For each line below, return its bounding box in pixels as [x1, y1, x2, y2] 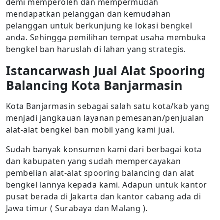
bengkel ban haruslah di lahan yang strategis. [6, 44, 186, 55]
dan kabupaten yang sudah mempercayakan [6, 156, 181, 166]
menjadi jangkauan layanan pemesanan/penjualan [6, 112, 204, 123]
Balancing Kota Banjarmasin [6, 77, 183, 93]
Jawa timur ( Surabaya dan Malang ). [6, 203, 148, 214]
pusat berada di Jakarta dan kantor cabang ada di [6, 191, 201, 202]
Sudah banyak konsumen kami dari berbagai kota [6, 144, 202, 155]
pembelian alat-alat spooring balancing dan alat [6, 167, 194, 178]
